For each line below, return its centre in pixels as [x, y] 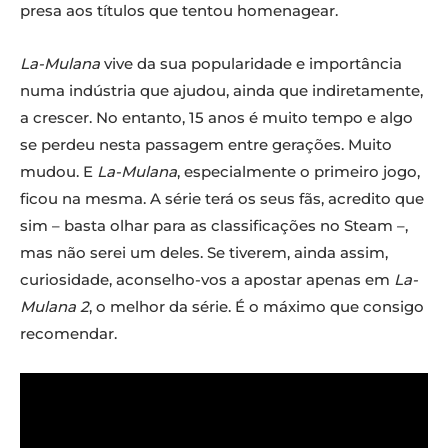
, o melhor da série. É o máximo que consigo [256, 306]
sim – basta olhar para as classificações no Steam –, [214, 225]
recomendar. [68, 333]
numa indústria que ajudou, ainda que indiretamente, [221, 90]
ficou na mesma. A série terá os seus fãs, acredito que [222, 198]
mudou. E [58, 171]
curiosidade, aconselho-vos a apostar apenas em [207, 279]
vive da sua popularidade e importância [251, 63]
